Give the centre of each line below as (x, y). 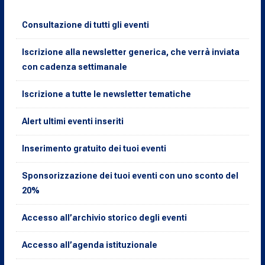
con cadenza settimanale (75, 67)
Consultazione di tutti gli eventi (86, 25)
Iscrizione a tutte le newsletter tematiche (107, 94)
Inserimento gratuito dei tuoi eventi (94, 148)
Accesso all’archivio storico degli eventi (105, 218)
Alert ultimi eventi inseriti (73, 121)
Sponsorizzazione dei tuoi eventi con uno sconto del (130, 176)
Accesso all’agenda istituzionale (90, 245)
